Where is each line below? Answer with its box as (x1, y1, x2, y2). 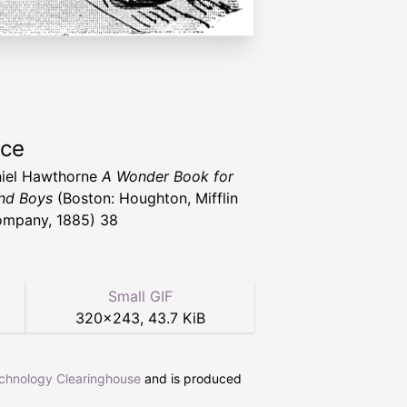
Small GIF (107, 287, 173, 306)
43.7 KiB (147, 309, 205, 328)
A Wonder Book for (102, 167, 233, 186)
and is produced (141, 371, 242, 387)
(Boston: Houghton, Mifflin (53, 189, 238, 208)
